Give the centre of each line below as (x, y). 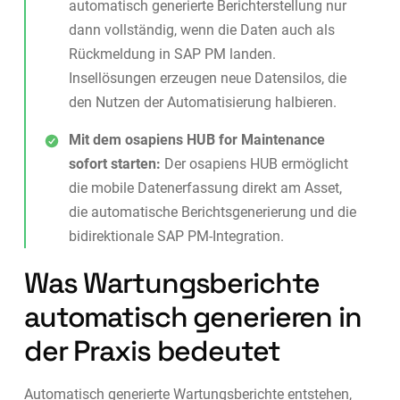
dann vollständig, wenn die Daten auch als (201, 30)
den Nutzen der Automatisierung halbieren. (202, 103)
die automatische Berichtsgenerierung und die (212, 212)
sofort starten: (114, 164)
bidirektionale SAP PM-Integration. (176, 237)
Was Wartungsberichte (171, 283)
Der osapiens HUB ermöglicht (254, 164)
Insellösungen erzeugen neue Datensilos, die (207, 79)
